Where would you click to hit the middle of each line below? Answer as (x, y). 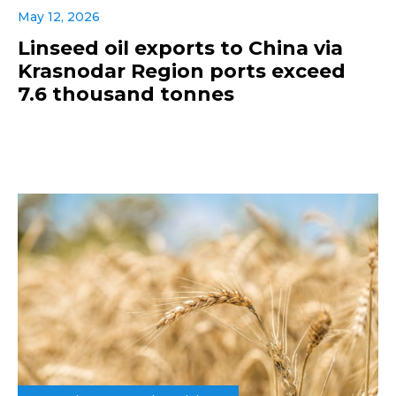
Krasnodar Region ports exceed (182, 72)
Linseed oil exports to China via (180, 49)
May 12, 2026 (59, 17)
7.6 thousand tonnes (126, 95)
